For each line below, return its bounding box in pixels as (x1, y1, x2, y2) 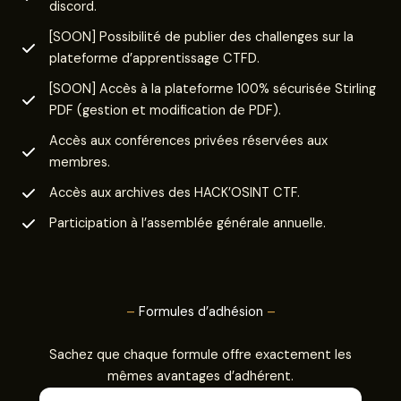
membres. (49, 154, 110, 172)
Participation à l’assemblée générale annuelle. (49, 215, 326, 233)
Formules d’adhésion (134, 303, 267, 321)
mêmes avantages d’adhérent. (107, 368, 294, 386)
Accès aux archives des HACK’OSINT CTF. (49, 184, 300, 202)
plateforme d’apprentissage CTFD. (49, 50, 260, 68)
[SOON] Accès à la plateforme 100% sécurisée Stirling (49, 81, 376, 98)
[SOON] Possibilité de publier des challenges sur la (49, 29, 354, 47)
